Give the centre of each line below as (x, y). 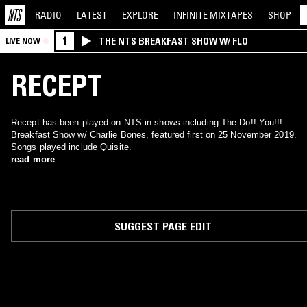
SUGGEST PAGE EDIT (163, 226)
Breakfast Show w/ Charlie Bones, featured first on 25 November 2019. (154, 135)
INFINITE (192, 15)
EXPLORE (140, 15)
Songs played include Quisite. (71, 147)
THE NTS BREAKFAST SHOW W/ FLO (173, 41)
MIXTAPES (231, 15)
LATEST (92, 15)
